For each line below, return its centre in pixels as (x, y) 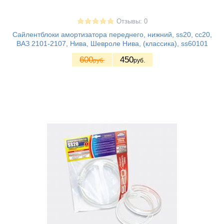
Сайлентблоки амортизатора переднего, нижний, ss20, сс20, (112, 35)
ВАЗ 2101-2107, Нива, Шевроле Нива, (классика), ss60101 (112, 44)
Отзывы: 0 (132, 22)
